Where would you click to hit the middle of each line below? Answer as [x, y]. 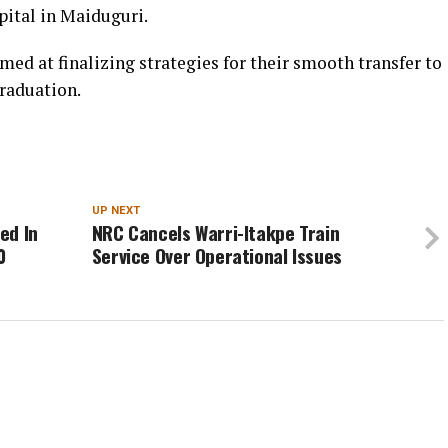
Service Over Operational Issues [216, 255]
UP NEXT [115, 210]
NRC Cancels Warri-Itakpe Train [215, 232]
